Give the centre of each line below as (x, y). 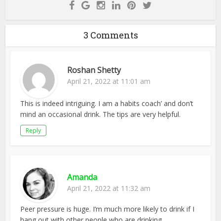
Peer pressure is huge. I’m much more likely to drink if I (108, 209)
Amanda (82, 177)
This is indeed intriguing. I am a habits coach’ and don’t (107, 103)
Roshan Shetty (94, 70)
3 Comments (110, 35)
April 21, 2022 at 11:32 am (109, 188)
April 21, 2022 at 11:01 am (109, 81)
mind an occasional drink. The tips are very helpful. (101, 114)
